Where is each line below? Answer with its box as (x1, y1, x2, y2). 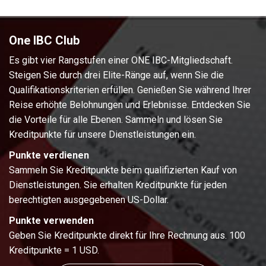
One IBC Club (9, 33, 80, 48)
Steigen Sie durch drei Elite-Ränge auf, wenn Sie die (9, 69, 224, 81)
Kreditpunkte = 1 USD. (9, 245, 99, 256)
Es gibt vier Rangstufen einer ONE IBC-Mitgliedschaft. (9, 55, 233, 66)
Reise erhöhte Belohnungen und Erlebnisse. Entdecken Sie (9, 99, 251, 111)
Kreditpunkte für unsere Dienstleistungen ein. (9, 129, 196, 141)
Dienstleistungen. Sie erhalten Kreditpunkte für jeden (9, 179, 227, 191)
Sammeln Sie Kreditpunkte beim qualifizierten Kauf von (9, 164, 237, 176)
